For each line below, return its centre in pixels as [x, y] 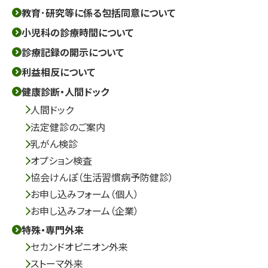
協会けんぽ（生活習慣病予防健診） [102, 177]
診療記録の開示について [73, 52]
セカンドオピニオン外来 [79, 247]
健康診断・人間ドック [65, 92]
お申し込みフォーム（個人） [85, 194]
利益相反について [58, 72]
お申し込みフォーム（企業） [85, 211]
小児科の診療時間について [77, 33]
